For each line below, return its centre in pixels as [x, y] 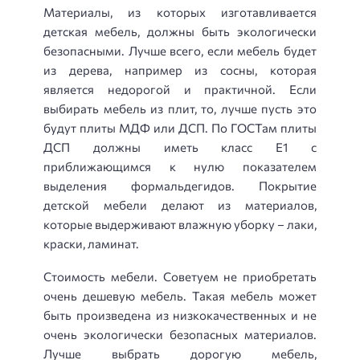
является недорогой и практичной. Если [180, 90]
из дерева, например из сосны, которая [180, 70]
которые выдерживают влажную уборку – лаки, [180, 225]
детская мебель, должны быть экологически [180, 32]
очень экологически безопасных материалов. [180, 334]
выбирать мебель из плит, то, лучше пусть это [180, 109]
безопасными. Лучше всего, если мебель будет [180, 51]
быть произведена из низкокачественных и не [180, 315]
